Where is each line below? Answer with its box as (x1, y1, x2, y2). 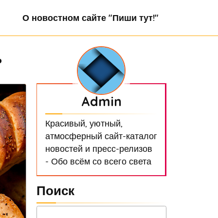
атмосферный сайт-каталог (45, 130, 157, 142)
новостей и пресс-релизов (45, 143, 152, 154)
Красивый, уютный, (45, 118, 123, 129)
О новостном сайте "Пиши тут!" (22, 12, 159, 23)
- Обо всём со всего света (45, 156, 151, 167)
